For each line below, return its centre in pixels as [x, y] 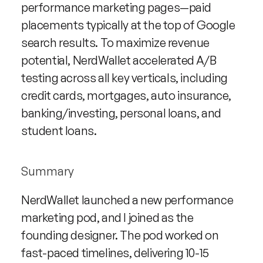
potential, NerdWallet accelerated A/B [119, 60]
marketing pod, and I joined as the [107, 218]
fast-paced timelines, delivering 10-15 [115, 253]
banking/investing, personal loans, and [121, 113]
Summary [48, 171]
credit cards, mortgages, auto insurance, [127, 95]
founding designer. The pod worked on [120, 235]
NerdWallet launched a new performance [127, 200]
